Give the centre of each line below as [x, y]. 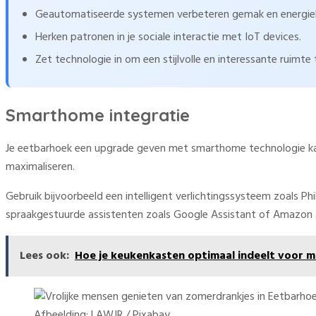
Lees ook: [44, 256]
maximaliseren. [40, 167]
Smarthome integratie [98, 115]
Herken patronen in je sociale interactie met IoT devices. [168, 37]
